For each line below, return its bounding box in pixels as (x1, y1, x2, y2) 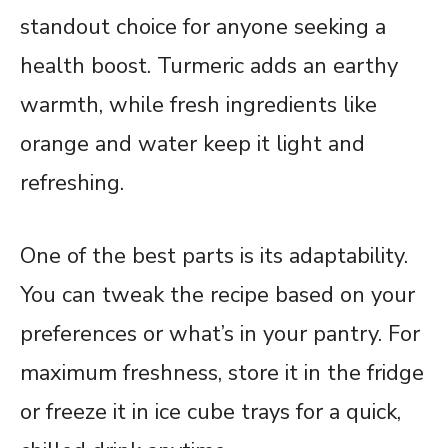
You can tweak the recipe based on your (20, 279, 415, 310)
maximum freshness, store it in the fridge (20, 357, 424, 388)
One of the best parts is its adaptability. (20, 240, 408, 271)
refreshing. (20, 167, 124, 198)
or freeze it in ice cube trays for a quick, (20, 396, 401, 427)
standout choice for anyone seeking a (20, 11, 386, 42)
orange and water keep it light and (20, 128, 365, 159)
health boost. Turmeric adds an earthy (20, 50, 398, 81)
